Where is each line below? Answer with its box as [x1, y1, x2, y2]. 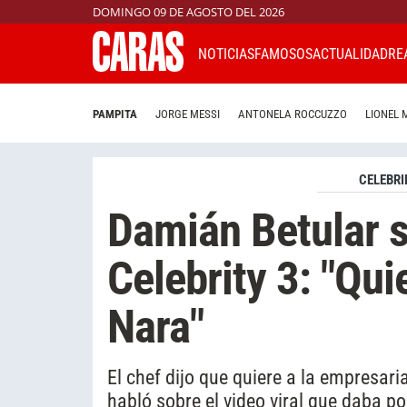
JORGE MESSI [155, 107, 220, 122]
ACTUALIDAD [313, 45, 388, 63]
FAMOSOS [254, 45, 313, 63]
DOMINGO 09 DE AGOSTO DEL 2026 [93, 4, 284, 20]
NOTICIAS [198, 45, 254, 63]
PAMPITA [93, 107, 137, 122]
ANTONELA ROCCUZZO [238, 107, 347, 122]
